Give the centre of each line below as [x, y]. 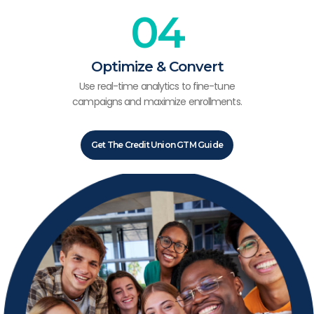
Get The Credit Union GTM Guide [157, 144]
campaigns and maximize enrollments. [157, 101]
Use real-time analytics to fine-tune [157, 86]
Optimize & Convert [157, 66]
